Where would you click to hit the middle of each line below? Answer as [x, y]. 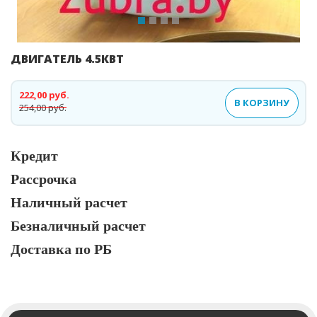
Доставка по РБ [61, 249]
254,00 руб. [43, 108]
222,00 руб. [44, 95]
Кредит [34, 155]
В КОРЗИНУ [262, 103]
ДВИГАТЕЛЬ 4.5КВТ [67, 59]
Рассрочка [44, 179]
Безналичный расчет [78, 225]
